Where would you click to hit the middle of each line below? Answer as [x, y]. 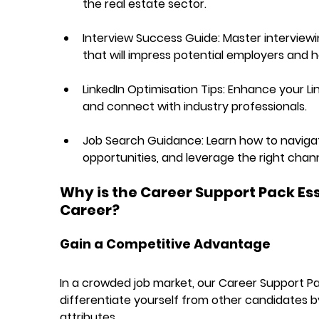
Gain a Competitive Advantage [165, 244]
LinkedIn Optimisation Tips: [153, 89]
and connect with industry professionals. [194, 106]
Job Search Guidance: [143, 140]
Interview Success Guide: [151, 38]
